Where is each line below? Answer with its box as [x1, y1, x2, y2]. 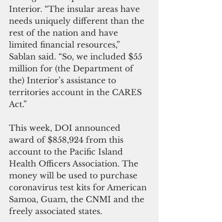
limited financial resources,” [9, 39, 122, 50]
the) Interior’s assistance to [9, 75, 118, 85]
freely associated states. [9, 206, 102, 216]
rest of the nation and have [9, 27, 120, 38]
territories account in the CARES [9, 87, 144, 97]
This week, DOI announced [9, 122, 123, 133]
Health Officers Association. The [9, 158, 141, 168]
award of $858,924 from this [9, 134, 126, 145]
